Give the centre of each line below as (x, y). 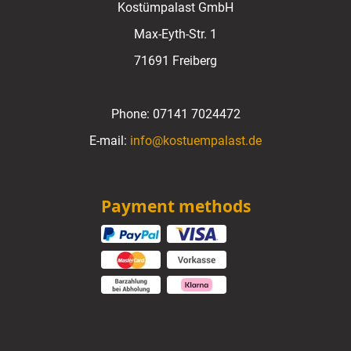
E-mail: (110, 141)
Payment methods (175, 206)
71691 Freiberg (175, 61)
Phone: (132, 114)
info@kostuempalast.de (196, 141)
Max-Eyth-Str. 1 (175, 34)
